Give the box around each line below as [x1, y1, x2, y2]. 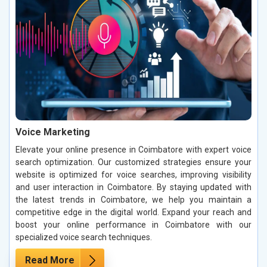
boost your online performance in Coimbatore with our [15, 220, 252, 230]
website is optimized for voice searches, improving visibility [15, 170, 252, 180]
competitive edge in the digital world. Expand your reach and [15, 207, 252, 218]
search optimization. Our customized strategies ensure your [15, 157, 252, 167]
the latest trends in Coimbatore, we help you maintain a [15, 195, 252, 205]
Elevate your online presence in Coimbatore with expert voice [15, 145, 252, 155]
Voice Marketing [15, 126, 90, 138]
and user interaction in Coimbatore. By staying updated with [15, 182, 252, 193]
